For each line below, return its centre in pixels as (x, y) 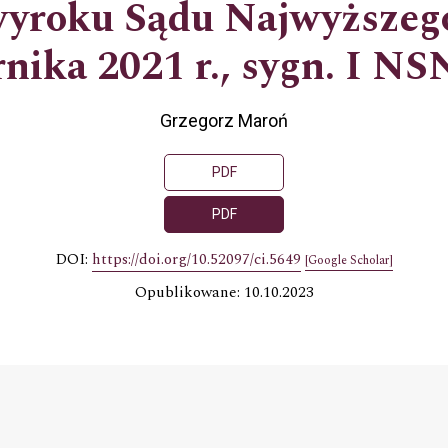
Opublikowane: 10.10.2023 (224, 292)
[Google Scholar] (348, 260)
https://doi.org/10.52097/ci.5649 (196, 259)
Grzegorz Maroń (224, 120)
